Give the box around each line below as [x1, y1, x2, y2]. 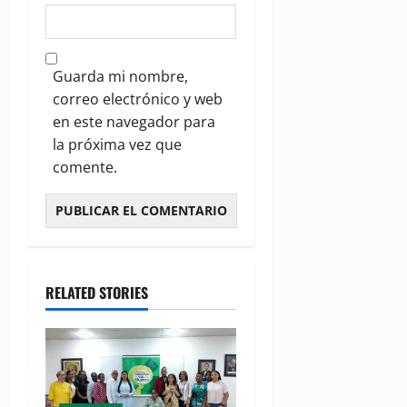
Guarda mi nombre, [53, 66, 188, 87]
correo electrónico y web [53, 89, 223, 110]
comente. [53, 157, 117, 178]
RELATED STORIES [45, 282, 148, 304]
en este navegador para [53, 112, 215, 133]
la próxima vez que [53, 134, 182, 155]
